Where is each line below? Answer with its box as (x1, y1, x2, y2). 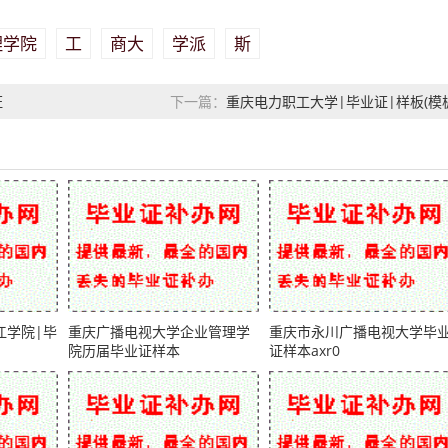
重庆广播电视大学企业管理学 (68, 322, 250, 341)
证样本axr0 (268, 341, 340, 360)
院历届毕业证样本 (68, 341, 180, 360)
